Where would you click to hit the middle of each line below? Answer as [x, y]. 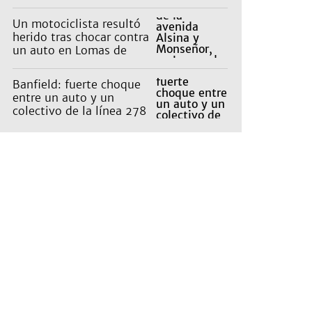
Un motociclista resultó [77, 24]
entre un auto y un [63, 98]
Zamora [33, 64]
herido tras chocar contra [81, 37]
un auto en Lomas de [70, 50]
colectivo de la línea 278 [79, 111]
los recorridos [49, 16]
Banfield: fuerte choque [77, 85]
